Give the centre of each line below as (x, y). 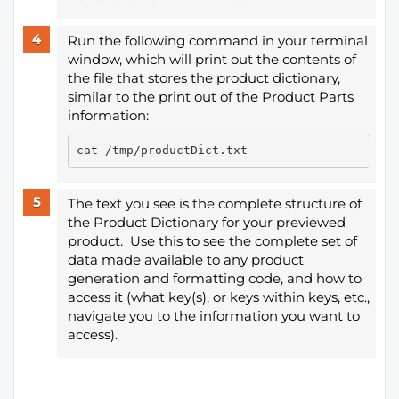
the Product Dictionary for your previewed (206, 223)
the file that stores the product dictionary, (204, 77)
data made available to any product (185, 260)
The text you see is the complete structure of (214, 204)
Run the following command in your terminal (217, 40)
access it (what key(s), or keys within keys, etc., (218, 297)
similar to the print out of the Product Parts (210, 96)
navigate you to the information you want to (213, 316)
